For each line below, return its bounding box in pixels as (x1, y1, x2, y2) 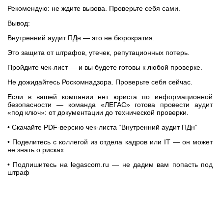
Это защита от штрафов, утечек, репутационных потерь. (7, 49, 190, 56)
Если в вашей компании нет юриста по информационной (7, 93, 213, 101)
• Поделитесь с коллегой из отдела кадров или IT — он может (7, 138, 213, 146)
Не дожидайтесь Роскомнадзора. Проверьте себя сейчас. (7, 78, 192, 86)
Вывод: (7, 19, 30, 27)
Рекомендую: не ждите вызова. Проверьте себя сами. (7, 4, 180, 12)
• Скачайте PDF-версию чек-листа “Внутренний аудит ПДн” (7, 123, 197, 131)
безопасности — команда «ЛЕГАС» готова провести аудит (7, 101, 213, 109)
